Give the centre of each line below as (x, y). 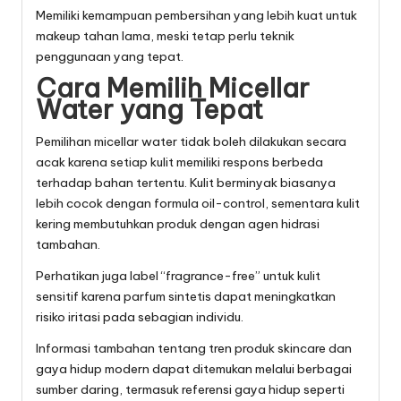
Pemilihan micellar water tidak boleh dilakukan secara (191, 142)
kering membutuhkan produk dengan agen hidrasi (178, 224)
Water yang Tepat (149, 110)
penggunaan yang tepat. (110, 57)
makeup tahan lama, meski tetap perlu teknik (165, 36)
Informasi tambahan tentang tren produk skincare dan (194, 349)
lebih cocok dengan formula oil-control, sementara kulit (198, 204)
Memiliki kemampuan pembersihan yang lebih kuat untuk (196, 16)
